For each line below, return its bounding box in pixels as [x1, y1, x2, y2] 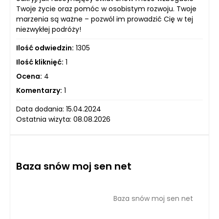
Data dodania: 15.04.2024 [16, 104, 101, 114]
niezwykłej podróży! [16, 24, 81, 34]
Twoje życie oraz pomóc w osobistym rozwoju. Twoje [16, 4, 197, 14]
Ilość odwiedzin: [16, 43, 74, 53]
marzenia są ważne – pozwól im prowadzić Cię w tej [16, 14, 193, 24]
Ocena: [16, 71, 42, 81]
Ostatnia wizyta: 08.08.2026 [16, 114, 110, 124]
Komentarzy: [16, 86, 62, 95]
